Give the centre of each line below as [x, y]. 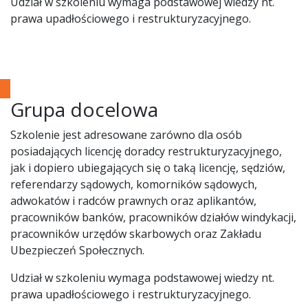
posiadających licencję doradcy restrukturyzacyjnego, [146, 151]
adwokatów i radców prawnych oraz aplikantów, [133, 201]
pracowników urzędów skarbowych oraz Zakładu [136, 234]
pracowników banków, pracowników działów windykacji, [153, 217]
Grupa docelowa [84, 109]
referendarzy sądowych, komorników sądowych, [134, 184]
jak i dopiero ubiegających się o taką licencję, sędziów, [148, 168]
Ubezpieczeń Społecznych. [77, 250]
